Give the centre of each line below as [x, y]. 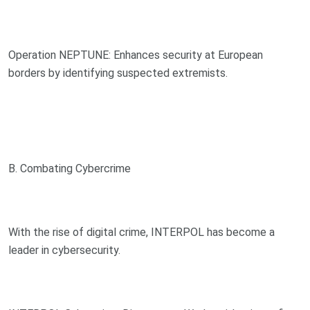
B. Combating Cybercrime [70, 168]
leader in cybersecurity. [64, 250]
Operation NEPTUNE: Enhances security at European [136, 55]
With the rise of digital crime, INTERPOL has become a [142, 232]
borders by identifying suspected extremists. [118, 73]
